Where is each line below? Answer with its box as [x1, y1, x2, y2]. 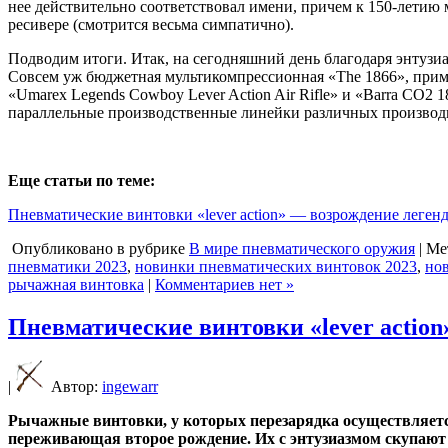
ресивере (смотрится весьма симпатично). [8, 15, 294, 33]
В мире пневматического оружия [189, 239, 415, 257]
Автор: [47, 378, 102, 396]
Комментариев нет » [155, 275, 294, 293]
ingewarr [102, 378, 158, 396]
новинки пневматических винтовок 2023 [135, 257, 417, 275]
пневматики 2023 [8, 257, 127, 275]
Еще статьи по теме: [8, 171, 155, 189]
